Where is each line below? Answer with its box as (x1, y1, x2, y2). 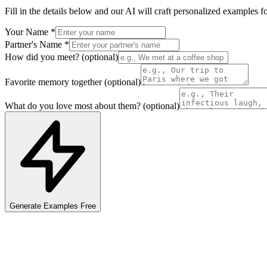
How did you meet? (5, 51, 79, 62)
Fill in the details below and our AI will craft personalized (5, 5, 221, 16)
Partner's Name (5, 39, 64, 49)
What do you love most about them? (5, 100, 141, 111)
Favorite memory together (5, 76, 102, 87)
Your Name (5, 26, 51, 37)
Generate (10, 201, 44, 210)
